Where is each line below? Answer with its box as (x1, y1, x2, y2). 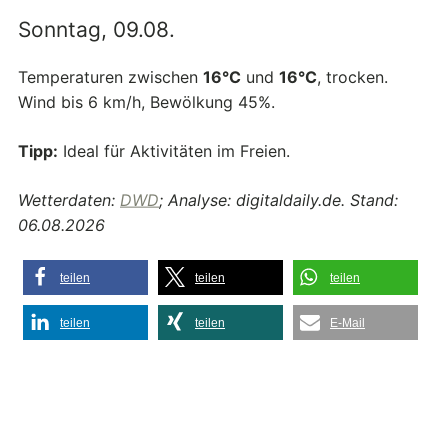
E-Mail (330, 316, 365, 331)
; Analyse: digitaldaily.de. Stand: (159, 190, 398, 211)
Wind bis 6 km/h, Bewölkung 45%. (18, 92, 275, 113)
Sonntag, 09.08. (18, 17, 175, 43)
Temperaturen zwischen (18, 67, 203, 88)
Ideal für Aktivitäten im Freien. (58, 141, 290, 162)
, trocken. (317, 67, 388, 88)
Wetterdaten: (18, 190, 120, 211)
